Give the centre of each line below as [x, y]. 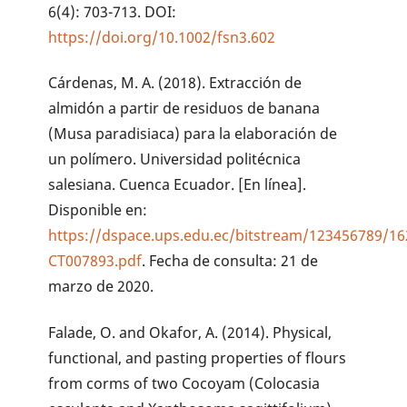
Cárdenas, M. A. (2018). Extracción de [175, 83]
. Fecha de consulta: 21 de [230, 261]
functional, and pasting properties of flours [198, 358]
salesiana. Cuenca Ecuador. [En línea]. [178, 185]
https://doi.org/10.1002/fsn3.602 [162, 37]
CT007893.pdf [95, 261]
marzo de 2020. [101, 287]
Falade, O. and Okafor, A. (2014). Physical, [190, 333]
